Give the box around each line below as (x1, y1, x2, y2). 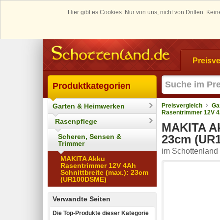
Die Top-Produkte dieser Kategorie (53, 209, 149, 217)
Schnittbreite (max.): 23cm (60, 168, 148, 176)
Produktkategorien (53, 81, 131, 91)
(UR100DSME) (60, 175, 107, 183)
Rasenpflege (55, 117, 97, 125)
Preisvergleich (162, 102, 202, 109)
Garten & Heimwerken (53, 102, 125, 110)
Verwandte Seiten (53, 194, 110, 203)
